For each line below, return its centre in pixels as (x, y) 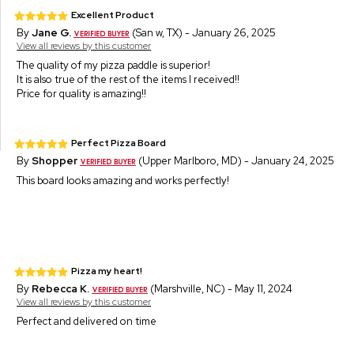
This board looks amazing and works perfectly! (123, 180)
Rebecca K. (61, 288)
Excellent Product (113, 15)
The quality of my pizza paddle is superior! (114, 65)
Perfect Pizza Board (119, 143)
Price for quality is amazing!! (82, 93)
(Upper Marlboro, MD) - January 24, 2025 (235, 160)
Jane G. (52, 32)
